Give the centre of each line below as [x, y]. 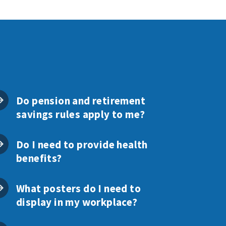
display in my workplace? [77, 202]
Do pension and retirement [80, 100]
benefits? [39, 158]
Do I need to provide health [82, 144]
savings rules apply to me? [80, 114]
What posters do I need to [78, 188]
